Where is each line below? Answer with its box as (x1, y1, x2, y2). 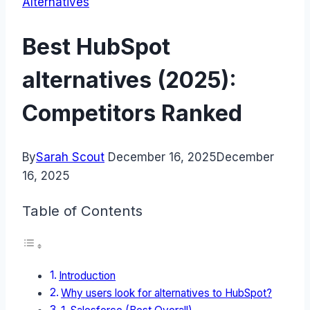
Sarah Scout (36, 150, 104, 165)
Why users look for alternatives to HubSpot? (61, 286, 273, 300)
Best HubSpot (22, 33, 170, 60)
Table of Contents (22, 201, 143, 219)
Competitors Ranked (22, 99, 242, 127)
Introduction (59, 269, 116, 283)
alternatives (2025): (22, 66, 237, 93)
